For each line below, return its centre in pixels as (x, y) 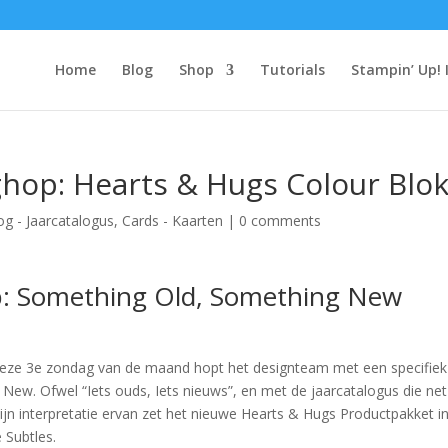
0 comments (280, 220)
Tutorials (292, 69)
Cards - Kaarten (173, 220)
